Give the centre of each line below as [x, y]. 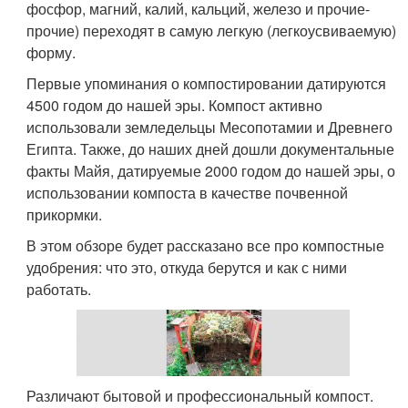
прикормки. [65, 214]
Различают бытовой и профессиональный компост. [200, 395]
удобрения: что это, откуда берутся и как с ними [187, 267]
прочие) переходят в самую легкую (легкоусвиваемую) [212, 30]
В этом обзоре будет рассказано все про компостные [206, 245]
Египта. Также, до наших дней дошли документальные [211, 148]
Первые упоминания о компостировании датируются [207, 83]
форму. [51, 52]
